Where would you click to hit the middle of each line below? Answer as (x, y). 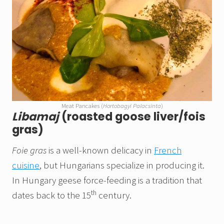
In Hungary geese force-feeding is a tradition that (107, 180)
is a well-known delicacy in (100, 150)
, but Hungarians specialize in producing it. (122, 165)
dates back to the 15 (51, 195)
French (168, 150)
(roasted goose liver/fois (132, 117)
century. (114, 195)
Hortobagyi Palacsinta (132, 106)
